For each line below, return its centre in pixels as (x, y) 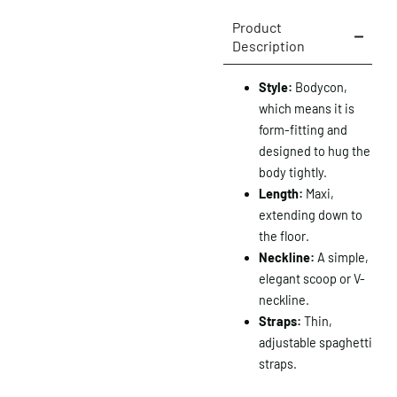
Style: (276, 88)
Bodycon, (321, 88)
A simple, (343, 258)
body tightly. (293, 173)
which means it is (307, 109)
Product (257, 27)
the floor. (284, 237)
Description (269, 46)
